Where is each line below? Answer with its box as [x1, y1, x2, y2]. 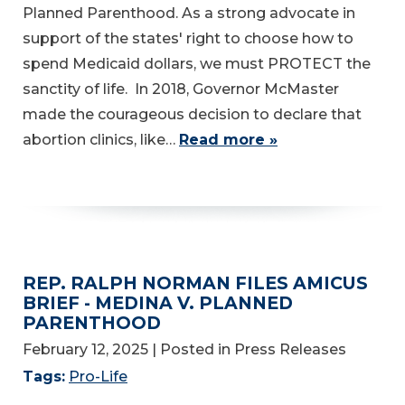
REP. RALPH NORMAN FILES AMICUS [23, 272, 368, 295]
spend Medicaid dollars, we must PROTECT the [23, 55, 371, 73]
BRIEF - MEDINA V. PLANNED [23, 292, 293, 315]
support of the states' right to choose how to [23, 30, 353, 48]
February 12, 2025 [23, 341, 148, 359]
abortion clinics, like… [23, 131, 179, 149]
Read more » [179, 131, 278, 149]
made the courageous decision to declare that [23, 106, 362, 124]
